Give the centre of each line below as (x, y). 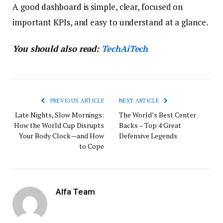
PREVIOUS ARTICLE (76, 101)
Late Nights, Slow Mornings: (59, 115)
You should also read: (56, 49)
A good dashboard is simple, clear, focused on (98, 7)
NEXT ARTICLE (140, 101)
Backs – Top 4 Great (150, 125)
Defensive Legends (148, 136)
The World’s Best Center (158, 115)
